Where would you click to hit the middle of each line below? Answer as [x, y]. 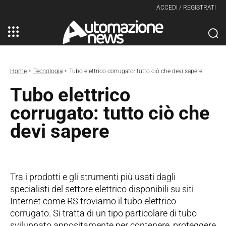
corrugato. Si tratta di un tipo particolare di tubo [103, 213]
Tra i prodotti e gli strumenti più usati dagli [93, 177]
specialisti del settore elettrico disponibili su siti [102, 189]
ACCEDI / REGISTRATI [186, 8]
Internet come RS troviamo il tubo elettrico [93, 201]
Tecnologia [48, 71]
